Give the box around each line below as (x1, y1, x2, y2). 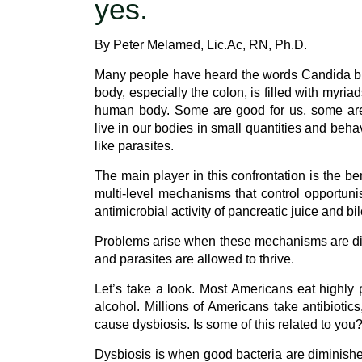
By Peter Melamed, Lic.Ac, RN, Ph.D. (95, 38, 307, 52)
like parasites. (95, 139, 174, 153)
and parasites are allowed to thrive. (95, 252, 294, 266)
